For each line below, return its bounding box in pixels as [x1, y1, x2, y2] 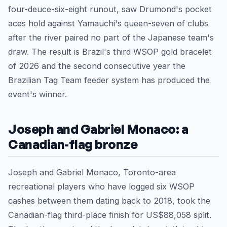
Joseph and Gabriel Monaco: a [8, 121, 188, 137]
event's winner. [8, 89, 67, 100]
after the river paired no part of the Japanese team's [8, 32, 214, 43]
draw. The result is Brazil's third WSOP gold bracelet [8, 47, 212, 57]
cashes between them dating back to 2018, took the [8, 196, 210, 206]
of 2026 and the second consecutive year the [8, 61, 185, 71]
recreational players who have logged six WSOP [8, 181, 195, 192]
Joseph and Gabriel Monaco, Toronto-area [8, 167, 176, 178]
